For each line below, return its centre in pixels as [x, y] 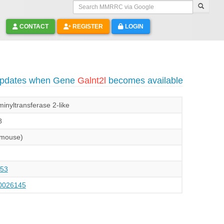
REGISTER [87, 26]
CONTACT [33, 26]
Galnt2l [91, 80]
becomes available [144, 80]
